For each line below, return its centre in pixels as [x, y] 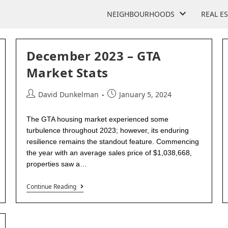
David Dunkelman [68, 94]
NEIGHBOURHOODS [141, 14]
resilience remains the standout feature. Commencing [112, 141]
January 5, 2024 [145, 94]
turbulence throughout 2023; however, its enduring [107, 130]
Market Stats [67, 73]
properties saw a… [56, 164]
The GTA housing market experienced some [97, 119]
